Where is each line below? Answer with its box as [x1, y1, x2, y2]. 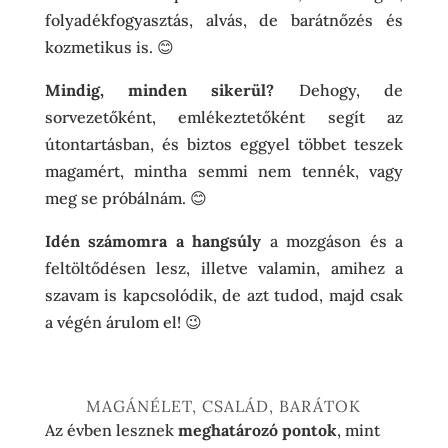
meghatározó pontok [177, 419, 337, 440]
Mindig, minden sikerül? [44, 79, 275, 100]
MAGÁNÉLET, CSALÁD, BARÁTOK [86, 395, 362, 416]
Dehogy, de [274, 79, 404, 100]
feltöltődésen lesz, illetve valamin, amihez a [44, 257, 404, 278]
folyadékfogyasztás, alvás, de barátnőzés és [44, 9, 404, 30]
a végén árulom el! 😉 [44, 311, 202, 332]
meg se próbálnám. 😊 [44, 187, 207, 208]
